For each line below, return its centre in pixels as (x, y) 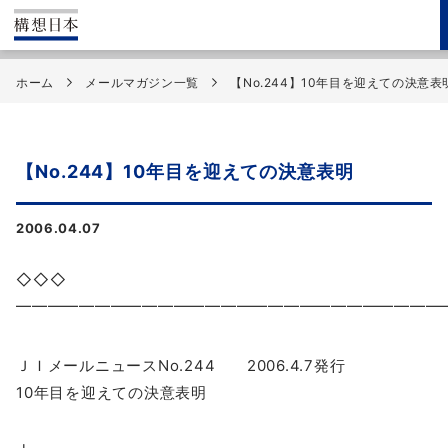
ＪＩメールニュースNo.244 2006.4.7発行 (181, 365)
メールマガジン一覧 (142, 83)
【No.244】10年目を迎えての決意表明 (185, 172)
